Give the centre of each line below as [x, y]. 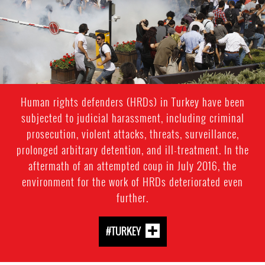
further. [132, 198]
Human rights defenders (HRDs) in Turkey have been [132, 102]
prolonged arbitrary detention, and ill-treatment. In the [132, 150]
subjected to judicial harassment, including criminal [132, 118]
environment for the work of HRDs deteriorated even [132, 182]
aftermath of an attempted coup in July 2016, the [132, 166]
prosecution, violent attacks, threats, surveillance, [132, 134]
